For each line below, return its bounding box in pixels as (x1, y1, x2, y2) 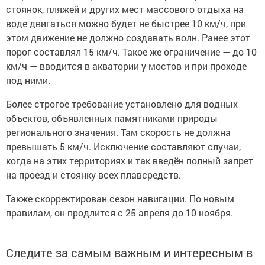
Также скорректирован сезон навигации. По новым (6, 192, 234, 205)
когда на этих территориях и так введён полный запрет (6, 154, 253, 167)
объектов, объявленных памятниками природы (6, 112, 218, 125)
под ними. (6, 74, 50, 87)
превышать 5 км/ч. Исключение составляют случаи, (6, 140, 241, 153)
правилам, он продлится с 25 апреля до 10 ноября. (6, 206, 233, 219)
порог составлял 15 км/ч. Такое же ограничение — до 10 (6, 46, 257, 59)
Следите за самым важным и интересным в (6, 245, 253, 261)
